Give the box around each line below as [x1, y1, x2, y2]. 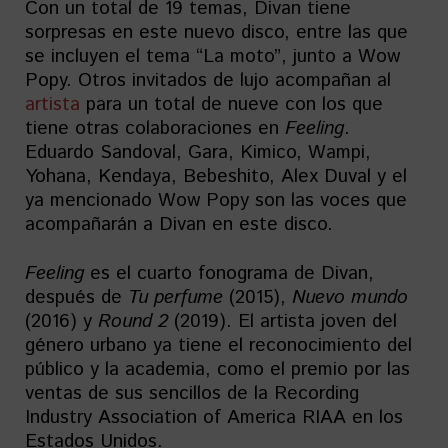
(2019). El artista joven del [168, 308, 397, 336]
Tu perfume [128, 284, 223, 312]
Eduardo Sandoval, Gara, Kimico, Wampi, [25, 139, 371, 167]
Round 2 [98, 308, 168, 336]
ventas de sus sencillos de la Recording [25, 380, 359, 408]
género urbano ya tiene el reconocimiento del [25, 332, 412, 360]
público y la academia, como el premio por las [25, 356, 410, 384]
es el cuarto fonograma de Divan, [84, 260, 374, 288]
